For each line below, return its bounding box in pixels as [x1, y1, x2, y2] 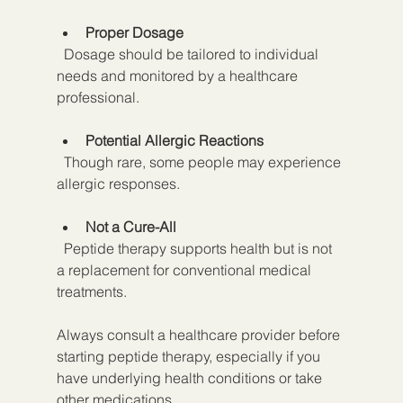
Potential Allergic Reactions [85, 130, 264, 149]
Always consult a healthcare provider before [56, 325, 344, 344]
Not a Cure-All [85, 217, 176, 236]
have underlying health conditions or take [56, 368, 326, 387]
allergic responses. [56, 174, 180, 193]
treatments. [56, 282, 127, 300]
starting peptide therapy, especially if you [56, 346, 324, 365]
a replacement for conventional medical [56, 260, 315, 279]
